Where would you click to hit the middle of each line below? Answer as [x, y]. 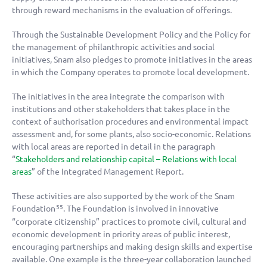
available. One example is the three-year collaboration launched [131, 260]
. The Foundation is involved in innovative [141, 209]
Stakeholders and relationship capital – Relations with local [126, 159]
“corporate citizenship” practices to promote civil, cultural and [129, 222]
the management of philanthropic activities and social [113, 47]
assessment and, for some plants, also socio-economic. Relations [131, 134]
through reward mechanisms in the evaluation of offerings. [122, 10]
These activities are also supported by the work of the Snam [123, 196]
